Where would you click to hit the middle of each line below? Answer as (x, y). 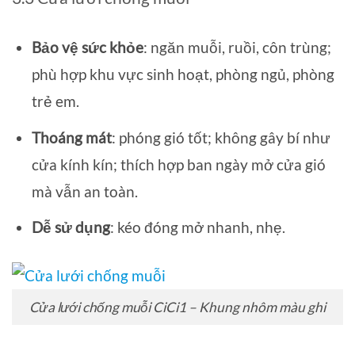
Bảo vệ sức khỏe (87, 48)
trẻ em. (55, 101)
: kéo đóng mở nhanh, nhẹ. (197, 227)
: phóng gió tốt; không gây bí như (221, 137)
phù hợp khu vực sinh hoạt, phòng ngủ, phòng (183, 74)
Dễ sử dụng (71, 227)
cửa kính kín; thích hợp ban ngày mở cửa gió (178, 164)
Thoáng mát (71, 137)
